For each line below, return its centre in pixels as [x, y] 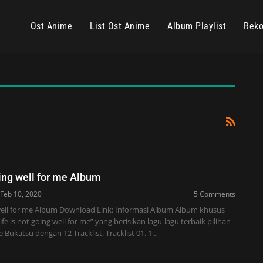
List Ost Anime [120, 26]
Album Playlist [197, 26]
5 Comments [214, 194]
